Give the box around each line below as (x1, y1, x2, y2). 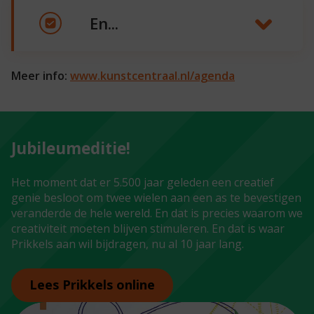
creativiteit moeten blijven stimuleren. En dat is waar (11, 220, 285, 236)
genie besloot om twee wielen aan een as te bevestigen (11, 189, 301, 205)
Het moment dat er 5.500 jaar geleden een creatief (11, 174, 274, 190)
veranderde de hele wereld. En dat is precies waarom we (11, 205, 303, 221)
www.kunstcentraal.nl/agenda (70, 67, 235, 83)
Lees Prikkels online (29, 276, 155, 294)
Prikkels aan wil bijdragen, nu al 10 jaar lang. (11, 235, 244, 252)
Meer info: (11, 67, 70, 83)
